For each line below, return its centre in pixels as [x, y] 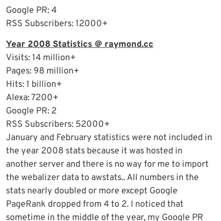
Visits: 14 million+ [41, 58]
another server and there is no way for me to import [107, 165]
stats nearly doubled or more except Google [92, 191]
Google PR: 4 [31, 11]
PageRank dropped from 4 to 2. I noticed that [95, 205]
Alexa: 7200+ [32, 98]
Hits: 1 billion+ [34, 85]
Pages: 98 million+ [43, 72]
